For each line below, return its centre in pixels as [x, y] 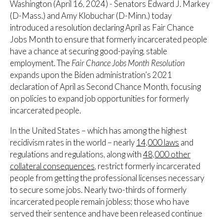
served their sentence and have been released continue [106, 213]
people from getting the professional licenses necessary [107, 178]
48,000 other [167, 154]
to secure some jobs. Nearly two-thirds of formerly [98, 190]
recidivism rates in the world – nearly [73, 142]
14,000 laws [158, 142]
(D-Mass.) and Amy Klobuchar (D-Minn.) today [91, 16]
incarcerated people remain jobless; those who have [100, 202]
